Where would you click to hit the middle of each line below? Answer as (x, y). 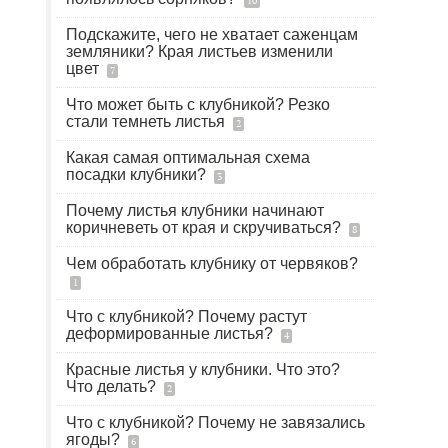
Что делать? (113, 386)
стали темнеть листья (147, 121)
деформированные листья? (171, 333)
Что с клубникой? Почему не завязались (215, 422)
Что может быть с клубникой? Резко (198, 104)
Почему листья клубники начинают (195, 210)
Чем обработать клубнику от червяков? (212, 263)
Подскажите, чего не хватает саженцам (212, 34)
